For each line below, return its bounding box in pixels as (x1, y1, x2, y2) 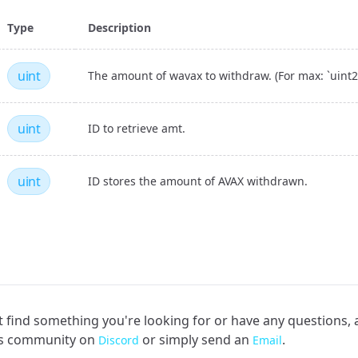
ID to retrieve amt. (88, 121, 185, 136)
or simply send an (139, 331, 253, 348)
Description (88, 20, 151, 35)
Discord (98, 332, 139, 348)
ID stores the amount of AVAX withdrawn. (88, 173, 308, 189)
